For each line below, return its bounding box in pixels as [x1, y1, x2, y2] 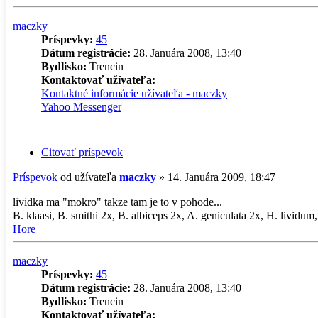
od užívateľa [60, 171, 119, 184]
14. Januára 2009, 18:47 [168, 171, 275, 184]
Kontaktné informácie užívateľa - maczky [41, 87, 227, 99]
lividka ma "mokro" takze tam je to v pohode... [13, 196, 222, 209]
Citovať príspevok [41, 146, 123, 159]
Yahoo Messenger [41, 100, 121, 113]
